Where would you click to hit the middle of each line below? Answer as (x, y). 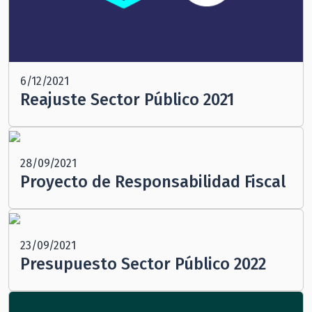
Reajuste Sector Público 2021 (127, 100)
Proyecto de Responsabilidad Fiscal (153, 182)
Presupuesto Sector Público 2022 (143, 264)
